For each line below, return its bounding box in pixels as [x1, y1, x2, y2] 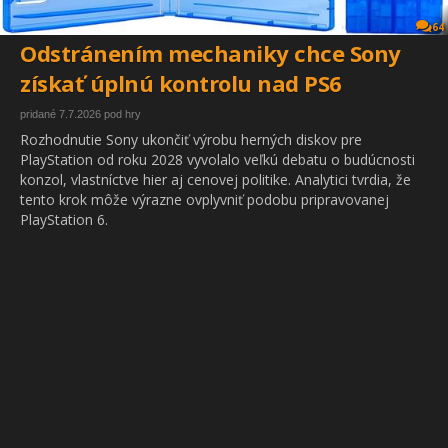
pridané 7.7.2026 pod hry [20, 108, 141, 121]
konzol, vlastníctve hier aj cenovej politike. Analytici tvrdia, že [20, 170, 411, 190]
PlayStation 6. [20, 210, 108, 230]
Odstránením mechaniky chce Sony [20, 38, 401, 69]
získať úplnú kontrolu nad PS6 [20, 68, 342, 99]
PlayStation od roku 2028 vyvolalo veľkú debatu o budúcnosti [20, 150, 415, 170]
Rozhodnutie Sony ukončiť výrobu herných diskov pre [20, 130, 362, 150]
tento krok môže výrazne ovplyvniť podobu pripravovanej [20, 190, 389, 210]
